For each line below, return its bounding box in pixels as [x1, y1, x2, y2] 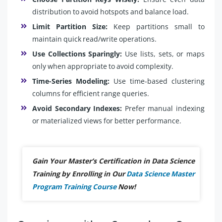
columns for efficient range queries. [32, 89, 149, 98]
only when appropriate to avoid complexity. [32, 61, 173, 71]
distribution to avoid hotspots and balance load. [32, 7, 189, 16]
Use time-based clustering [113, 76, 205, 86]
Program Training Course [32, 182, 116, 191]
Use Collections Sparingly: [32, 49, 125, 58]
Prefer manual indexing [124, 104, 205, 113]
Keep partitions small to [113, 22, 205, 31]
